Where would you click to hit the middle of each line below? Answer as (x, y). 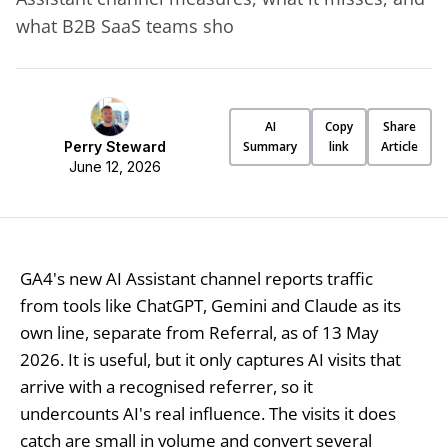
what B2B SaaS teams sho (125, 26)
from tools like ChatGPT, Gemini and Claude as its (210, 305)
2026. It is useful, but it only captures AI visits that (210, 359)
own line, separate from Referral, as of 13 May (199, 332)
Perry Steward (114, 146)
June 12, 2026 (114, 166)
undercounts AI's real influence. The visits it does (207, 413)
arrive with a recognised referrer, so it (166, 386)
